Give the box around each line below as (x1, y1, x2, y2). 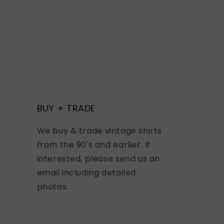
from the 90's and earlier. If (36, 139, 150, 151)
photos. (36, 181, 68, 193)
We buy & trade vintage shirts (36, 125, 162, 137)
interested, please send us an (36, 153, 160, 165)
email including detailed (36, 167, 136, 179)
